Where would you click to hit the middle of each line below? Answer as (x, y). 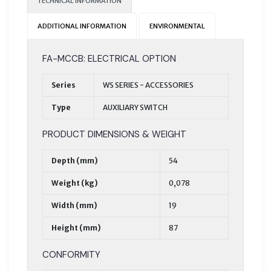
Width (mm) (74, 205)
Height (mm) (76, 227)
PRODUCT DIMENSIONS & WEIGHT (114, 134)
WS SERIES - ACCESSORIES (148, 85)
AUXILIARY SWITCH (135, 107)
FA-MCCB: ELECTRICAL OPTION (109, 58)
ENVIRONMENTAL (177, 26)
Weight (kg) (75, 183)
